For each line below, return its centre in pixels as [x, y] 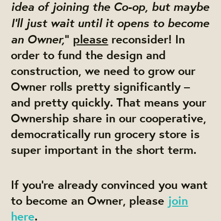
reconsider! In [147, 39]
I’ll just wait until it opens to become [110, 22]
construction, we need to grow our [103, 70]
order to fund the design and [89, 55]
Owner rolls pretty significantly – [101, 86]
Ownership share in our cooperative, [109, 118]
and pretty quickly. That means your [109, 102]
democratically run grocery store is [106, 133]
